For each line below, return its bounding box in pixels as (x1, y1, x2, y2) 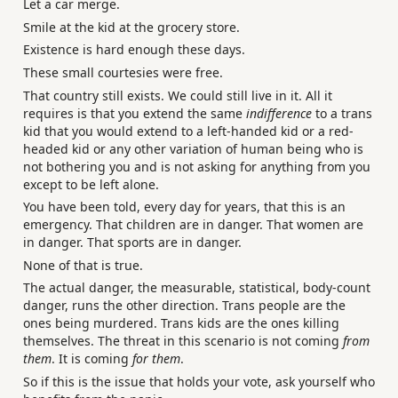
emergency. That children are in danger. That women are (23, 216, 363, 234)
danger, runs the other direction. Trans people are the (23, 297, 346, 314)
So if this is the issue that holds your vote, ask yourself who (23, 373, 375, 390)
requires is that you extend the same (23, 104, 246, 122)
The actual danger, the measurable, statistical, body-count (23, 279, 370, 297)
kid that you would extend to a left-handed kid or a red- (23, 122, 354, 139)
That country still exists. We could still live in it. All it (23, 86, 332, 104)
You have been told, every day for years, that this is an (23, 198, 346, 216)
